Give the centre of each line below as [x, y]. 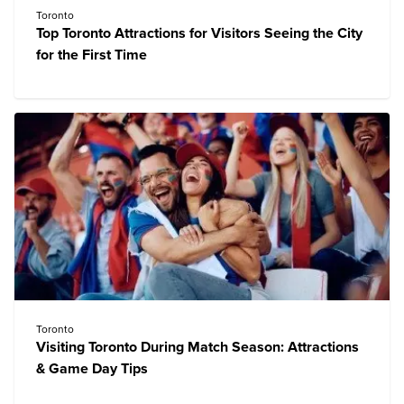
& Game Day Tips [92, 369]
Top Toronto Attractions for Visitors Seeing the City [199, 33]
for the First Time [92, 55]
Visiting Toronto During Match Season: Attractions [197, 347]
